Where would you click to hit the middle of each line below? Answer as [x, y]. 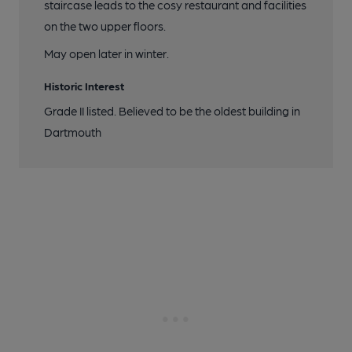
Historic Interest [84, 86]
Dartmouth [73, 132]
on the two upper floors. [105, 26]
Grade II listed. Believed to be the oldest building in [172, 111]
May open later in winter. [106, 54]
